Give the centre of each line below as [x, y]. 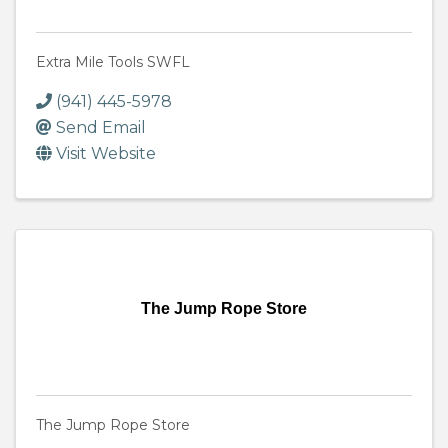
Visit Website [106, 154]
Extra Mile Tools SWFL [113, 62]
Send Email [101, 128]
